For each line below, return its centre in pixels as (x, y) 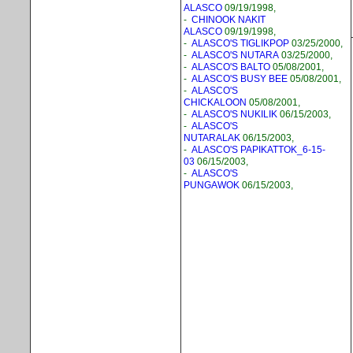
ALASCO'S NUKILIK (234, 114)
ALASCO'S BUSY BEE (240, 79)
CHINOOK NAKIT (229, 20)
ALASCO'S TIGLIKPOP (240, 43)
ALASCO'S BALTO (231, 67)
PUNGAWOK (212, 185)
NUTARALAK (212, 138)
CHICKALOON (215, 102)
